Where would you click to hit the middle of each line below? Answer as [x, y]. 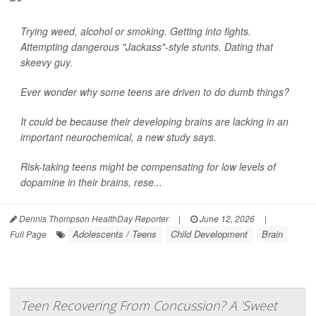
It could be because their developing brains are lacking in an [154, 121]
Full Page [28, 234]
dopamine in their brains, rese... [91, 182]
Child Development [209, 234]
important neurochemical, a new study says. [119, 137]
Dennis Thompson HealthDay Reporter [93, 218]
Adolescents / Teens [115, 234]
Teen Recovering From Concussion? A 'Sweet [149, 305]
